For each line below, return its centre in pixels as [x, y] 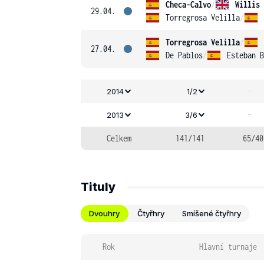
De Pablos [184, 55]
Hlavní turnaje [228, 247]
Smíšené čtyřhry [212, 213]
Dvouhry [104, 213]
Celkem [119, 138]
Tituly [98, 187]
